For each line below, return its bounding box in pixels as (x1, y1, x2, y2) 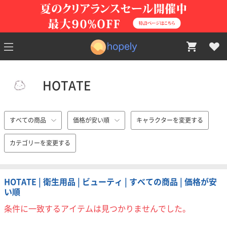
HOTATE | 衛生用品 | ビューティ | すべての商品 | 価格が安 (4, 178, 217, 186)
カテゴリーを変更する (10, 140, 70, 146)
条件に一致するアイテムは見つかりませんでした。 (4, 205, 191, 213)
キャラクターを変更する (136, 117, 203, 123)
